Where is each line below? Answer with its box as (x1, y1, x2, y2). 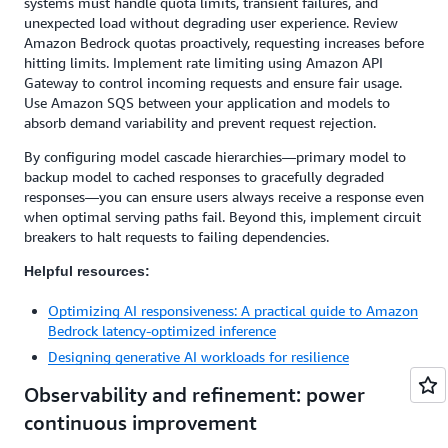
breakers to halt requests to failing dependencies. (24, 228, 329, 245)
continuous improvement (24, 411, 257, 434)
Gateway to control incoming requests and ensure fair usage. (24, 74, 402, 91)
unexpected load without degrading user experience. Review (24, 14, 398, 31)
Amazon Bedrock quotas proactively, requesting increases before (24, 34, 424, 51)
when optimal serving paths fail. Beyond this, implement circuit (24, 208, 421, 225)
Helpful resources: (24, 263, 150, 279)
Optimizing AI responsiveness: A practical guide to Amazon (48, 302, 418, 319)
